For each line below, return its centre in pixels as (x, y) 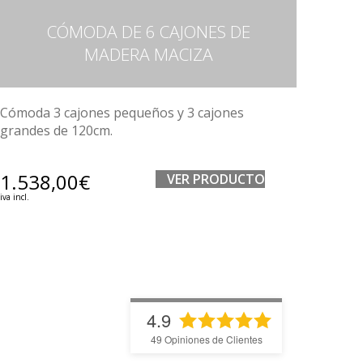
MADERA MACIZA (148, 54)
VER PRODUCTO (216, 179)
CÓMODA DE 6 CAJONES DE (148, 31)
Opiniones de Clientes (212, 340)
